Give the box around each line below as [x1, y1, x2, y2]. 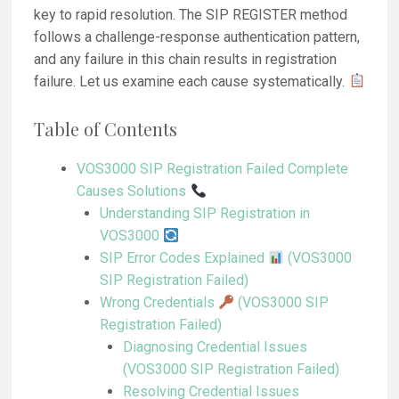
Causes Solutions [77, 183, 191, 200]
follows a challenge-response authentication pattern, [34, 28, 361, 45]
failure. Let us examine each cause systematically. [34, 72, 349, 90]
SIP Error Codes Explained [99, 249, 268, 267]
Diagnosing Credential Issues [122, 338, 307, 356]
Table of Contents [34, 117, 178, 142]
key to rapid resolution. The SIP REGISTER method [34, 5, 348, 23]
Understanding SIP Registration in [99, 205, 310, 223]
